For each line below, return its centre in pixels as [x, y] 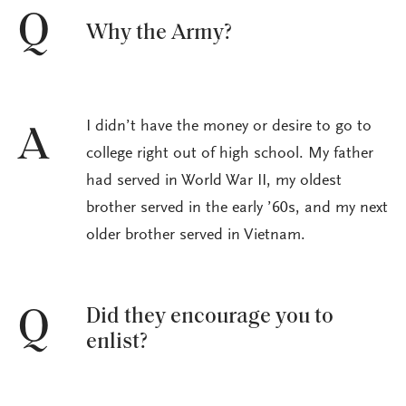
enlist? [117, 342]
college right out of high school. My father [230, 155]
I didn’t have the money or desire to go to [229, 127]
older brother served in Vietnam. [196, 236]
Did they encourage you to [210, 317]
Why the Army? [159, 33]
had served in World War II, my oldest [214, 182]
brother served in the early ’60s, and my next [237, 209]
